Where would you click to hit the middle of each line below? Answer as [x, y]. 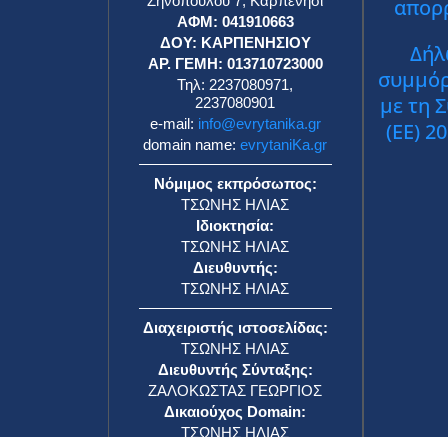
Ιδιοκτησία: [235, 225]
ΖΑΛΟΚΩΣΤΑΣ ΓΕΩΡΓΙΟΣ [235, 390]
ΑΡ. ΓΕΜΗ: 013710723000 [235, 63]
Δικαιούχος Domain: [235, 411]
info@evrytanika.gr [259, 123]
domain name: [192, 144]
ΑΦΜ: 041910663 [235, 21]
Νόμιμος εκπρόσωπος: [235, 183]
